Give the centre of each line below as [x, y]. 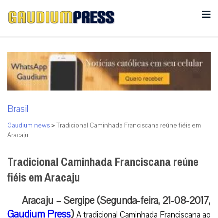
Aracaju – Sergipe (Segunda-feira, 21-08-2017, [116, 200]
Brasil [18, 109]
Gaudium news [28, 125]
